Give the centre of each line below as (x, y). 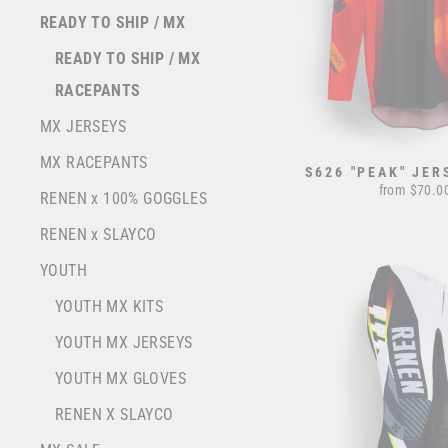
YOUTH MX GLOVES (120, 379)
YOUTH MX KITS (109, 307)
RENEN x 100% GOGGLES (123, 199)
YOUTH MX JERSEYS (124, 343)
